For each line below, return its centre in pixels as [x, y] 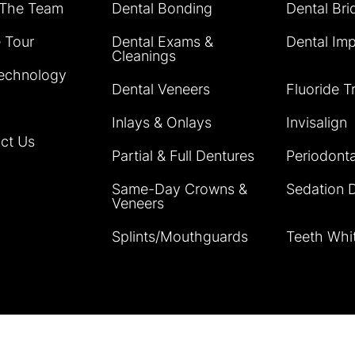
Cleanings [144, 56]
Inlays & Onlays [162, 122]
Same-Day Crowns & [179, 189]
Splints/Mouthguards [180, 237]
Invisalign [317, 122]
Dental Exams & [162, 42]
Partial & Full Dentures [183, 156]
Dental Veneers [161, 89]
